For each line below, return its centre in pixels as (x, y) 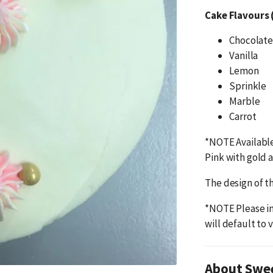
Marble (245, 101)
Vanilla (244, 56)
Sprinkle (248, 86)
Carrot (243, 117)
